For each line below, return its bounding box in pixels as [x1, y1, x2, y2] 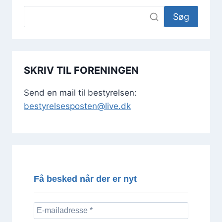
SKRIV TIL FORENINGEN [24, 64, 139, 76]
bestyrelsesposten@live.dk [24, 101, 131, 111]
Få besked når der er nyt [34, 174, 137, 184]
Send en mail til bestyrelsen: [24, 87, 137, 98]
